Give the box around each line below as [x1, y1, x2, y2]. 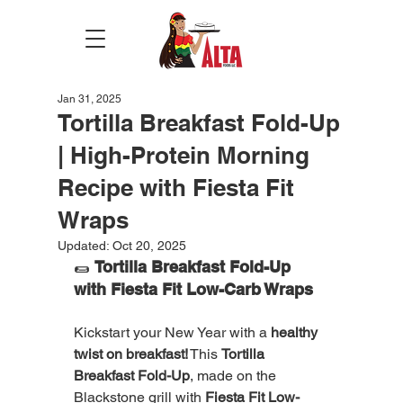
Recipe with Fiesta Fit [58, 174, 294, 201]
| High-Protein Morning [58, 141, 309, 169]
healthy [271, 324, 321, 341]
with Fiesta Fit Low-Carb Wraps [74, 280, 313, 299]
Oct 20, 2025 [112, 238, 186, 253]
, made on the [190, 367, 280, 384]
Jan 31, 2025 [58, 93, 121, 105]
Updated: [58, 238, 112, 253]
